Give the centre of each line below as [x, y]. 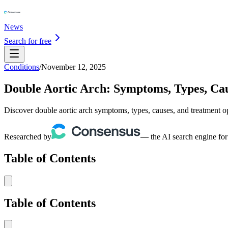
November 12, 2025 [74, 67]
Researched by [28, 136]
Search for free [28, 41]
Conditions [22, 67]
